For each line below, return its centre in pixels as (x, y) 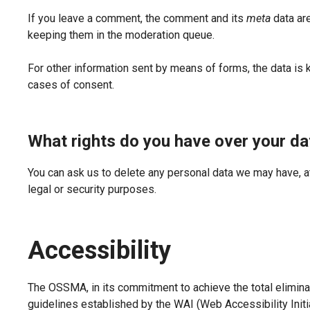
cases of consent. (71, 85)
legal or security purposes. (92, 190)
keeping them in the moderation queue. (121, 35)
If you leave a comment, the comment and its (137, 19)
